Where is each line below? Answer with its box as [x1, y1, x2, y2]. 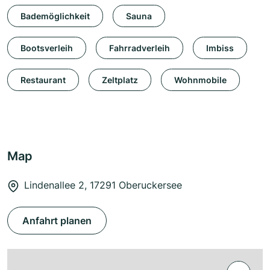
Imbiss [206, 42, 234, 53]
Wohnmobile [174, 74, 227, 85]
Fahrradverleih [109, 42, 170, 53]
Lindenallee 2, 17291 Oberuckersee [24, 179, 182, 192]
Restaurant [20, 74, 66, 85]
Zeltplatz [102, 74, 138, 85]
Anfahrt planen [22, 215, 92, 227]
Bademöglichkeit [20, 10, 90, 21]
